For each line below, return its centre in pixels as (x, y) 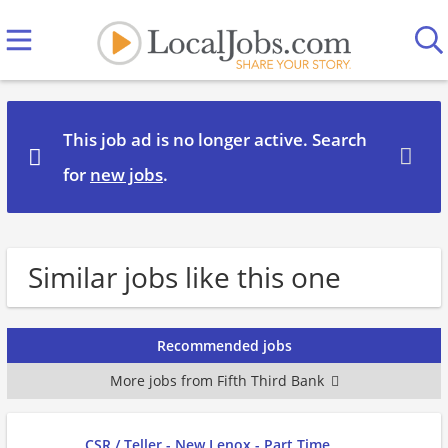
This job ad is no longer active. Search (215, 139)
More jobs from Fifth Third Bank (216, 380)
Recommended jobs (224, 345)
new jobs (126, 174)
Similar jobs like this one (184, 277)
